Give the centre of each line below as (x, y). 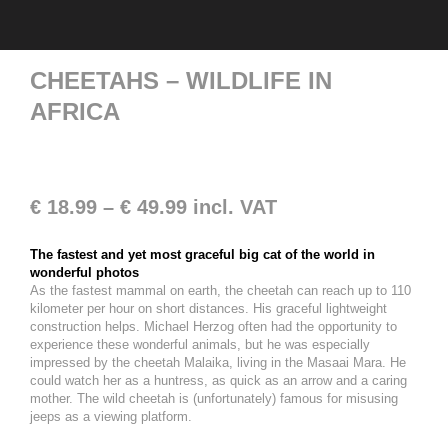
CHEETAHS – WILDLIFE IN (181, 80)
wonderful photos (84, 272)
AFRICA (75, 111)
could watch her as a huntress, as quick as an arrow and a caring (218, 380)
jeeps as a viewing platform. (111, 416)
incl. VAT (235, 207)
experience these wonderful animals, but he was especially (200, 344)
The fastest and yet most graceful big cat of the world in (202, 254)
